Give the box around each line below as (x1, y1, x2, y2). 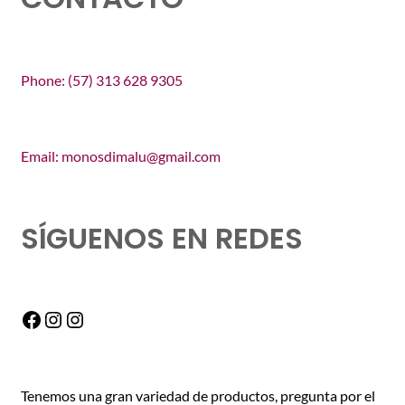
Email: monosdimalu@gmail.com (20, 147, 221, 165)
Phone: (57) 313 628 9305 (20, 71, 183, 89)
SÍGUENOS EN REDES (20, 217, 303, 259)
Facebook (19, 305, 112, 332)
